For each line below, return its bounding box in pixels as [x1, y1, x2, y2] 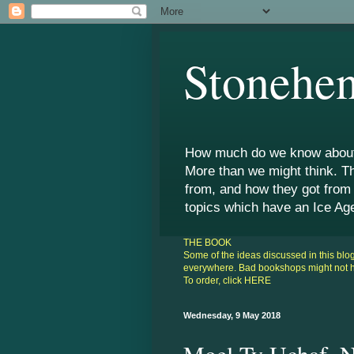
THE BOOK [183, 237, 232, 249]
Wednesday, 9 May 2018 [183, 311, 281, 321]
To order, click [183, 275, 244, 287]
